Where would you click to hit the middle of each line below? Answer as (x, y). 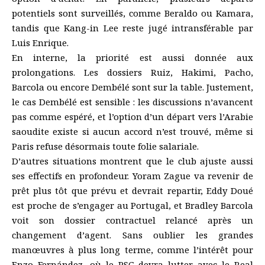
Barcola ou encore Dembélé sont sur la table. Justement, (132, 87)
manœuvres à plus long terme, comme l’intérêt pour (132, 249)
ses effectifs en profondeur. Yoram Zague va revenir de (132, 175)
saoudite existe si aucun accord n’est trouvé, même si (132, 131)
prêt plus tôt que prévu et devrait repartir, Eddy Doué (132, 190)
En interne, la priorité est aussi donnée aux (132, 57)
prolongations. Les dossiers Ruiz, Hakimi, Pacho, (132, 72)
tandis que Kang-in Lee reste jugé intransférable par (132, 28)
